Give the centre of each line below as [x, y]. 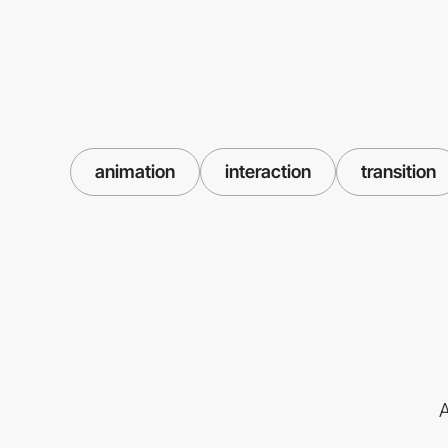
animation [135, 171]
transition [398, 171]
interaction [268, 171]
